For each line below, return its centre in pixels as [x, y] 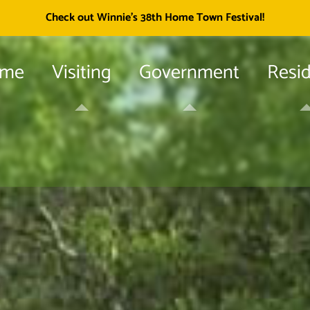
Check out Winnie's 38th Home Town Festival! [155, 18]
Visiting [82, 73]
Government [189, 73]
